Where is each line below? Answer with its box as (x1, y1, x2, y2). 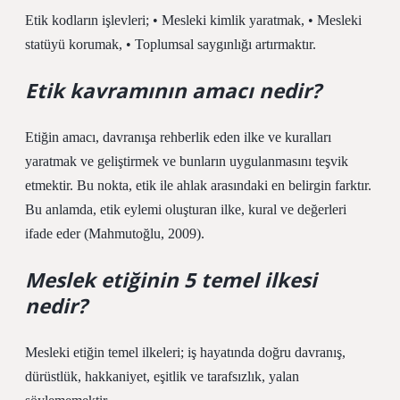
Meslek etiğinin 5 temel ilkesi (25, 266, 317, 294)
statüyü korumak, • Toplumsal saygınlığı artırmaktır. (25, 37, 316, 52)
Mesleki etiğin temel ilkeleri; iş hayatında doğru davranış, (25, 345, 346, 360)
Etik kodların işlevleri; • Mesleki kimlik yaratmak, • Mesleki (25, 12, 362, 28)
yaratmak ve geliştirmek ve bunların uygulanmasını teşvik (25, 154, 348, 169)
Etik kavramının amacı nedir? (25, 77, 321, 104)
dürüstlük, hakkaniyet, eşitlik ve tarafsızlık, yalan (25, 369, 299, 384)
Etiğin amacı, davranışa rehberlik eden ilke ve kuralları (25, 129, 331, 145)
